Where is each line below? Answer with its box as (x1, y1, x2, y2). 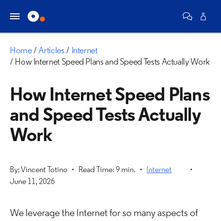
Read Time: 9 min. (78, 166, 136, 174)
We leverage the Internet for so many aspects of (10, 209, 198, 219)
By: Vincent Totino (10, 166, 68, 174)
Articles (38, 46, 65, 56)
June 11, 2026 (10, 178, 55, 186)
